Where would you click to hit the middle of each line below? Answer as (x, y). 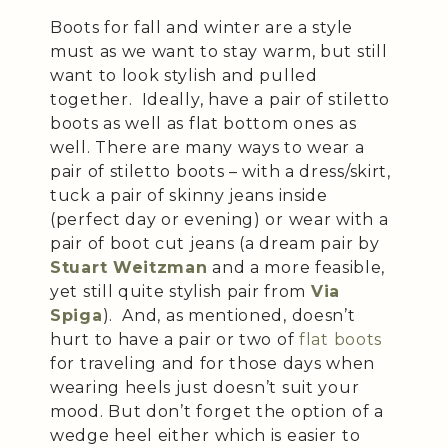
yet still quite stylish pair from (178, 291)
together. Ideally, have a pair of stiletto (220, 99)
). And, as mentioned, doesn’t (229, 315)
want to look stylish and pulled (184, 75)
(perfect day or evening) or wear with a (219, 219)
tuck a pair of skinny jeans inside (189, 195)
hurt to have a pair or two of (174, 339)
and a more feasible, (296, 267)
